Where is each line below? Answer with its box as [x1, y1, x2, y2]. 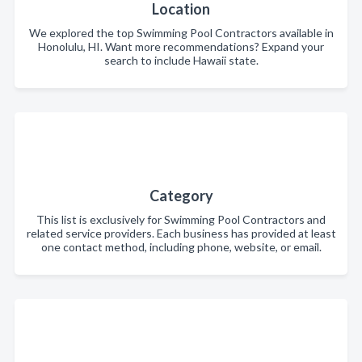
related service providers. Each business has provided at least [26, 226, 336, 240]
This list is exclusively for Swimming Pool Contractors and [36, 213, 326, 226]
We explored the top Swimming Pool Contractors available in [28, 26, 334, 40]
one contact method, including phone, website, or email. [40, 240, 322, 254]
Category [149, 187, 213, 204]
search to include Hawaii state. [103, 53, 259, 67]
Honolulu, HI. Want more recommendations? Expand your [38, 40, 324, 53]
